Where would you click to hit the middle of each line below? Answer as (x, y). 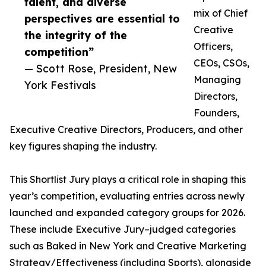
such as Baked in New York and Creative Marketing (128, 246)
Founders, (216, 113)
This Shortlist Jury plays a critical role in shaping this (128, 180)
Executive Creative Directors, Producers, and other (126, 130)
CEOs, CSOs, (221, 63)
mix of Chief (221, 13)
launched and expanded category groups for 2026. (127, 213)
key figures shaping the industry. (83, 146)
